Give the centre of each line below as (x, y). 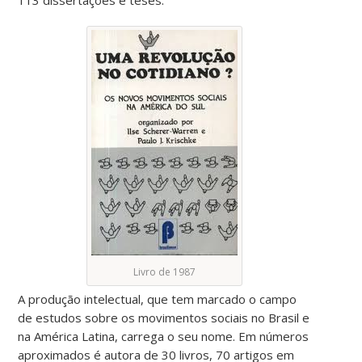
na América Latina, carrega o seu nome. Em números (164, 336)
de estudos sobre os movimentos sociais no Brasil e (164, 317)
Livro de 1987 (165, 271)
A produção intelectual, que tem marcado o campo (158, 299)
